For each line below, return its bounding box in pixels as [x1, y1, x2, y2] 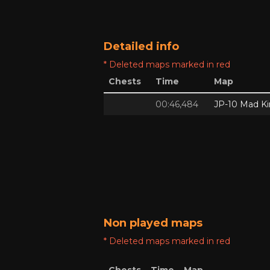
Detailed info [104, 40, 179, 53]
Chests [108, 76, 141, 87]
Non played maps [104, 216, 202, 230]
